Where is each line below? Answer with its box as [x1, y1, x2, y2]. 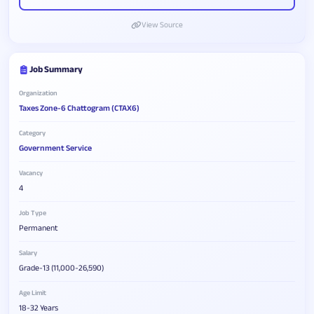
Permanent [19, 220, 58, 235]
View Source [140, 18, 184, 32]
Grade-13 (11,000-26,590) [19, 260, 104, 275]
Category [19, 126, 46, 139]
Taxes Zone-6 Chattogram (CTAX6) [19, 100, 139, 116]
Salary [19, 246, 37, 259]
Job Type [19, 206, 46, 219]
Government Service [19, 140, 92, 156]
